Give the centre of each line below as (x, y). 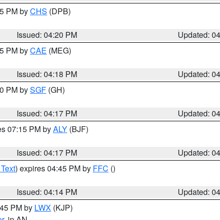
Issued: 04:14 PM (47, 192)
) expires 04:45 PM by (54, 168)
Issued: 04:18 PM (47, 74)
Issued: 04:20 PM (47, 35)
